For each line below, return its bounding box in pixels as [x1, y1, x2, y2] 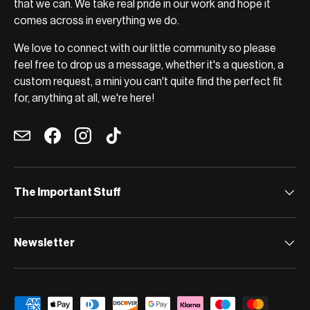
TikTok [112, 137, 147, 149]
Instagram [82, 137, 131, 149]
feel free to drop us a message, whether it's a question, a [14, 60, 284, 71]
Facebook [51, 137, 102, 149]
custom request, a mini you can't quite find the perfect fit [14, 76, 282, 88]
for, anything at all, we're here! [14, 93, 154, 104]
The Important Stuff [14, 187, 121, 199]
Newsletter [14, 237, 75, 249]
